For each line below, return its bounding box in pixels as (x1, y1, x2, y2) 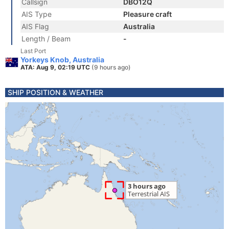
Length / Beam (21, 34, 71, 43)
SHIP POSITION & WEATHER (8, 88, 103, 97)
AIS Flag (21, 22, 49, 31)
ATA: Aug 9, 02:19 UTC (20, 63, 91, 71)
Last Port (20, 47, 46, 55)
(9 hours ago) (91, 63, 131, 71)
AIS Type (21, 10, 52, 18)
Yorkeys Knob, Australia (20, 55, 104, 64)
